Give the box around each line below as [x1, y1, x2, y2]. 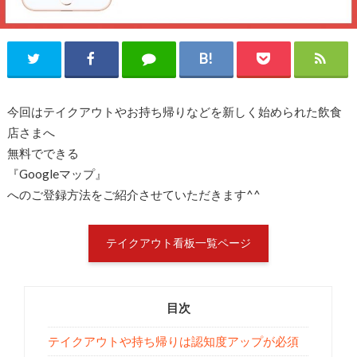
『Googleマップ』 [6, 167, 107, 182]
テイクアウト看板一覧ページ [105, 236, 251, 250]
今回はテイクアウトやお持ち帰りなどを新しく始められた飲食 [6, 104, 342, 120]
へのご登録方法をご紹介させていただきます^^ [6, 187, 261, 202]
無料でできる [6, 146, 79, 161]
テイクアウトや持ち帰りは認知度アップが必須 [48, 334, 300, 348]
